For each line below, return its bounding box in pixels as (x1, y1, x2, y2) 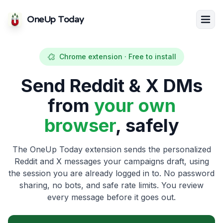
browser (44, 114, 115, 136)
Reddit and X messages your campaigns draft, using (14, 156, 209, 166)
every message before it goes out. (47, 192, 176, 202)
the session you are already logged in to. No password (8, 168, 215, 178)
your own (94, 95, 176, 116)
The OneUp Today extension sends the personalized (12, 144, 211, 154)
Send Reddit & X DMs (20, 75, 203, 97)
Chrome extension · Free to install (59, 52, 176, 61)
